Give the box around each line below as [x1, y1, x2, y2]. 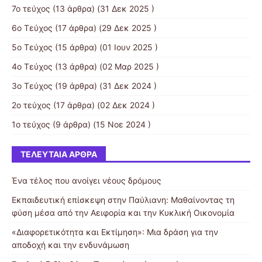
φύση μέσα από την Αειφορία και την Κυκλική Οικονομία [12, 207, 235, 218]
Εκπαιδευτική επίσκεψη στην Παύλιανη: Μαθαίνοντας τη [12, 194, 235, 205]
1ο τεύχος [12, 119, 50, 129]
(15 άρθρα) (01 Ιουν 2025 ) [53, 42, 158, 52]
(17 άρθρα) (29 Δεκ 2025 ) [53, 22, 157, 33]
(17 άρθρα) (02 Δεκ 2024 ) [51, 99, 155, 110]
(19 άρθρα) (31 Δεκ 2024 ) [53, 80, 157, 91]
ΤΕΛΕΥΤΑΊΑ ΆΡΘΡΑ [20, 149, 97, 159]
